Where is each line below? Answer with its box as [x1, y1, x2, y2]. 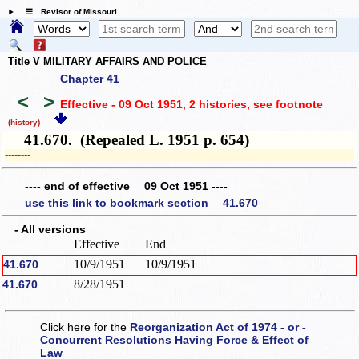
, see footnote [246, 97, 323, 111]
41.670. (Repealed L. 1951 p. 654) [5, 131, 250, 149]
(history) [8, 117, 40, 127]
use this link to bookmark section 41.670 [25, 196, 258, 210]
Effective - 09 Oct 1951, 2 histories [59, 97, 247, 111]
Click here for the [40, 320, 131, 333]
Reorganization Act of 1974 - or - [130, 320, 307, 333]
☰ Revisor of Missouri [17, 7, 117, 17]
